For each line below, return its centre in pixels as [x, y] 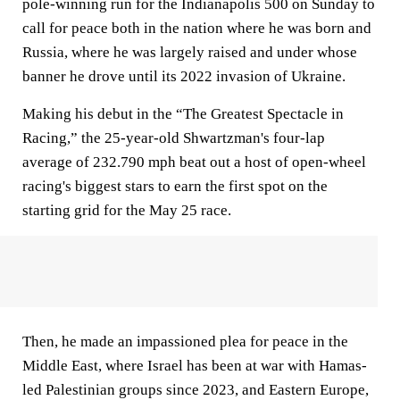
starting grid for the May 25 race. [127, 210]
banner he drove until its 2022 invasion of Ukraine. [184, 76]
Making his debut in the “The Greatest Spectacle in [183, 114]
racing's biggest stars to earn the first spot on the [175, 186]
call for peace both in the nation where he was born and [197, 28]
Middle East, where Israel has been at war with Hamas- [195, 366]
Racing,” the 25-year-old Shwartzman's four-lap [174, 138]
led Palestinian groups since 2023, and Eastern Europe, [196, 390]
